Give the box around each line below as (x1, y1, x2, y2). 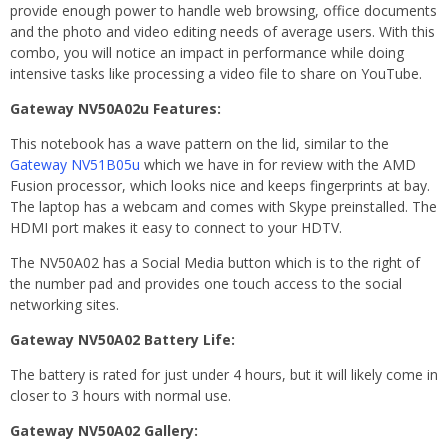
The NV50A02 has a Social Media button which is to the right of (10, 252, 420, 272)
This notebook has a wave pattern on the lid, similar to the (10, 133, 389, 153)
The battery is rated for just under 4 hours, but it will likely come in (10, 364, 438, 384)
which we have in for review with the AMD (140, 154, 416, 174)
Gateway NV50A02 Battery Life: (10, 329, 235, 349)
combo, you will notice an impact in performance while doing (10, 42, 404, 62)
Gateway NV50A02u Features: (10, 98, 221, 118)
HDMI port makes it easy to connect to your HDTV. (10, 217, 342, 237)
